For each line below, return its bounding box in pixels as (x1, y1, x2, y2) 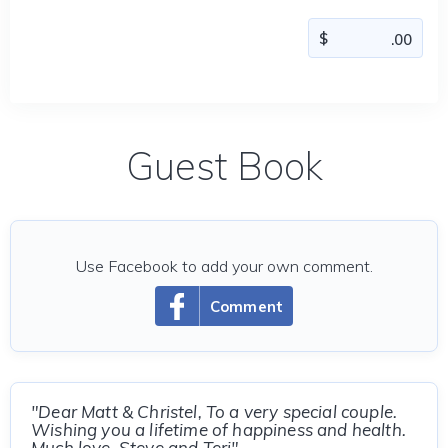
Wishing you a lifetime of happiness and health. (31, 419, 406, 440)
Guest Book (125, 142, 323, 190)
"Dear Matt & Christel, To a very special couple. (31, 401, 398, 422)
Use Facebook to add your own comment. (75, 256, 373, 276)
